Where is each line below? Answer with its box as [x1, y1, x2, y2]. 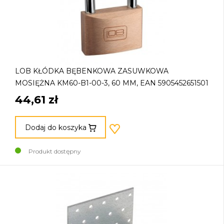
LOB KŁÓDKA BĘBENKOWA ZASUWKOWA [15, 66, 168, 76]
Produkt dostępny [28, 147, 81, 155]
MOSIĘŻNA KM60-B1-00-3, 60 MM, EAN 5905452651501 [15, 78, 208, 88]
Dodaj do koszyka [24, 122, 86, 132]
